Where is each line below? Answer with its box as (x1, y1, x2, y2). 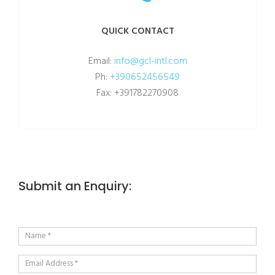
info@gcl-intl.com (114, 53, 187, 70)
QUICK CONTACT (101, 24, 174, 39)
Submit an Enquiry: (18, 177, 131, 195)
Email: (88, 53, 114, 70)
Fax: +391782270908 (96, 85, 179, 102)
